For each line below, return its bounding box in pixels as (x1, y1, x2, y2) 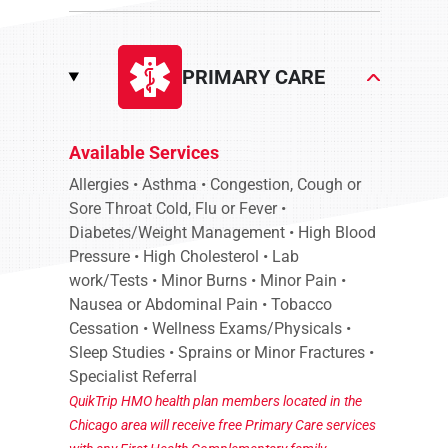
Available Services (68, 142, 219, 163)
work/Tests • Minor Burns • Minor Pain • (68, 271, 346, 290)
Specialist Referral (68, 367, 197, 386)
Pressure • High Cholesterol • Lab (68, 247, 299, 266)
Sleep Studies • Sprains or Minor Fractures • (68, 343, 374, 362)
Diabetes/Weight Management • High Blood (68, 223, 376, 242)
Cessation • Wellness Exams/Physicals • (68, 319, 351, 338)
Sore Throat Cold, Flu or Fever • (68, 199, 286, 218)
